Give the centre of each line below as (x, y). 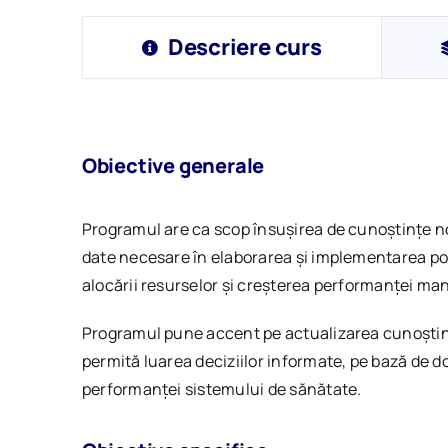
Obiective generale (173, 166)
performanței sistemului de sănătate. (221, 388)
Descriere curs (244, 47)
